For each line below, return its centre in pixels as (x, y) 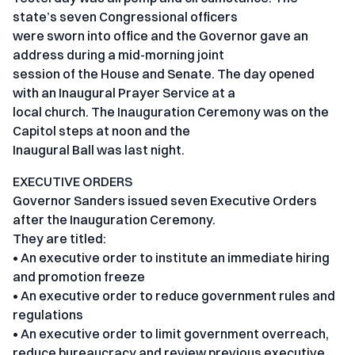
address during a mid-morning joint (118, 55)
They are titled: (59, 239)
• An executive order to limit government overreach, (171, 334)
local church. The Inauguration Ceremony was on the (171, 112)
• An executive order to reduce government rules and (174, 296)
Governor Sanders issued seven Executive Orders (165, 201)
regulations (48, 315)
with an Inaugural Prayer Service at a (124, 93)
